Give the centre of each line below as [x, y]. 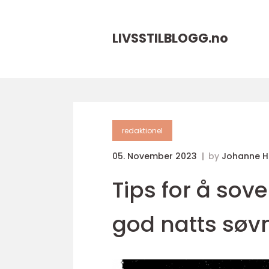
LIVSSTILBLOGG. [162, 38]
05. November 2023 [156, 156]
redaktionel [142, 131]
